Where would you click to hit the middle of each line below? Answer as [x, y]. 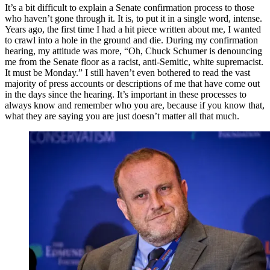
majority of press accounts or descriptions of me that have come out [132, 83]
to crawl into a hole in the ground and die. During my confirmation [131, 40]
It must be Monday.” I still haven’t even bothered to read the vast [127, 72]
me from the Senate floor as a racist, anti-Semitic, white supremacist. [134, 61]
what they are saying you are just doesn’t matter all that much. [122, 116]
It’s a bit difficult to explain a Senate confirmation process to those [130, 7]
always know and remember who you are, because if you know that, [135, 105]
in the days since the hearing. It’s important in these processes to [126, 94]
